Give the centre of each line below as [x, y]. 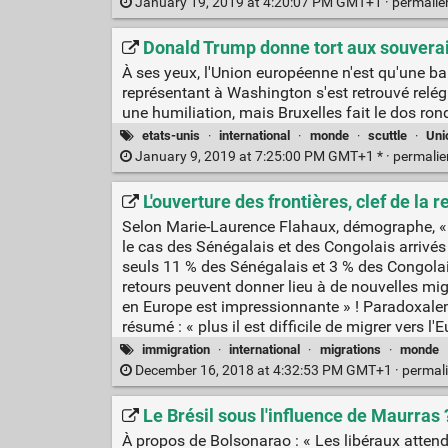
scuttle [387, 135]
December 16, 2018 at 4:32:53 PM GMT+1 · [266, 370]
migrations [350, 349]
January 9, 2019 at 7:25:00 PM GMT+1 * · [262, 156]
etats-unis [171, 135]
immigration [176, 349]
